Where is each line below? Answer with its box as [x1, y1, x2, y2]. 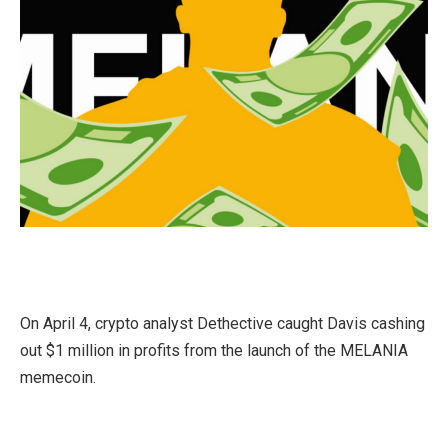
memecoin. [20, 368, 96, 388]
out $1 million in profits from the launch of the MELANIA [20, 341, 408, 361]
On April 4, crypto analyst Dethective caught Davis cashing [20, 314, 425, 334]
